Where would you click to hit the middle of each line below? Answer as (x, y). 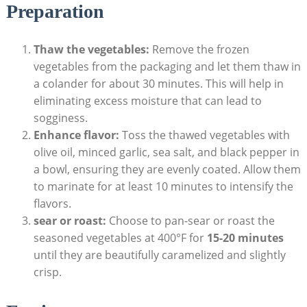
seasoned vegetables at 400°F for (120, 238)
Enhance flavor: (76, 135)
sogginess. (60, 118)
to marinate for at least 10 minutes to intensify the (163, 187)
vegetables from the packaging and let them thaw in (167, 67)
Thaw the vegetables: (91, 50)
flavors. (52, 204)
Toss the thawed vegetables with (204, 135)
